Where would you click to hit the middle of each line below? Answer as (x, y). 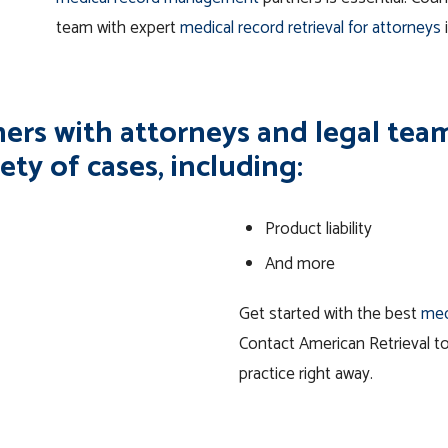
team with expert (118, 28)
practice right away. (306, 373)
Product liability (318, 229)
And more (299, 263)
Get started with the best (330, 313)
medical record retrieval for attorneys (310, 28)
